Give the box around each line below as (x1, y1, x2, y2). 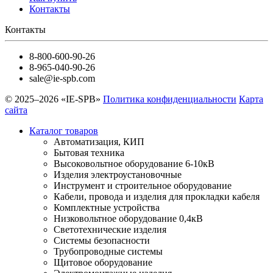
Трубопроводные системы (54, 246, 163, 257)
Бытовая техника (54, 147, 124, 158)
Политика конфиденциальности (103, 94, 236, 105)
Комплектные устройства (54, 202, 160, 213)
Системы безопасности (54, 235, 150, 246)
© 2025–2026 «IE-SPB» (5, 94, 103, 105)
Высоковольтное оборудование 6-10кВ (54, 158, 214, 169)
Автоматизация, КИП (54, 136, 144, 147)
